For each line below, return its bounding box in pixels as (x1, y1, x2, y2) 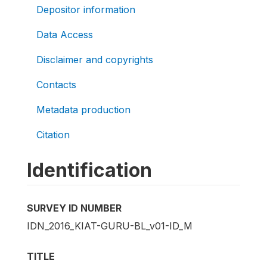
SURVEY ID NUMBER (27, 202, 122, 214)
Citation (36, 129, 70, 141)
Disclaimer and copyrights (36, 54, 153, 66)
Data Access (36, 29, 93, 41)
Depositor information (36, 4, 135, 15)
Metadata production (36, 104, 131, 116)
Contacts (36, 79, 76, 91)
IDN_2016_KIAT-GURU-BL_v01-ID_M (27, 220, 193, 232)
